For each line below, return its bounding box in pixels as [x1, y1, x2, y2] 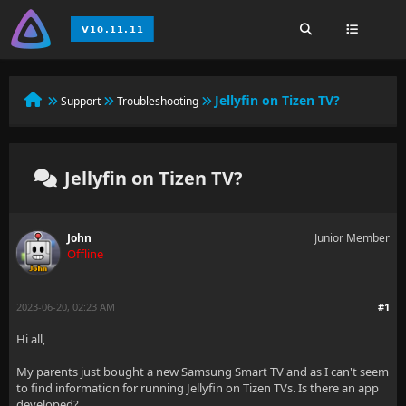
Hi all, [16, 331, 45, 347]
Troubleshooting [117, 93, 198, 109]
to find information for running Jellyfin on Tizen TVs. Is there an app [16, 380, 379, 396]
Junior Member [314, 230, 390, 246]
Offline [67, 246, 103, 262]
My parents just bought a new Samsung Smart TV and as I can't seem [16, 363, 389, 380]
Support [61, 93, 101, 109]
